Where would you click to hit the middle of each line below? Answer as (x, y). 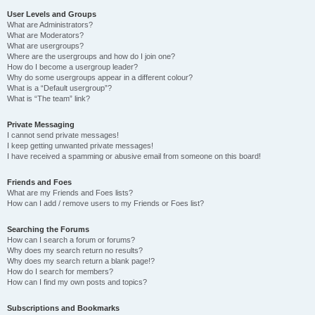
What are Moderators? (45, 35)
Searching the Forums (48, 229)
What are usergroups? (45, 46)
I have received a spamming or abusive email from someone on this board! (134, 156)
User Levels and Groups (52, 14)
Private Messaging (41, 124)
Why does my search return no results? (75, 250)
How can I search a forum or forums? (71, 240)
